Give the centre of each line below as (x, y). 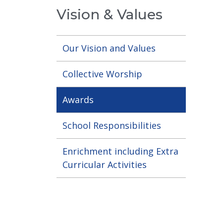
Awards (78, 100)
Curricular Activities (105, 165)
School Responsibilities (112, 125)
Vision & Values (110, 14)
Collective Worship (102, 74)
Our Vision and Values (109, 48)
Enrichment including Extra (120, 151)
